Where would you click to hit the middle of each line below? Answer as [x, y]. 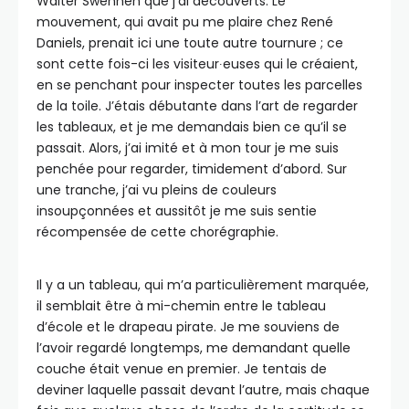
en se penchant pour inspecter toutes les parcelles [199, 84]
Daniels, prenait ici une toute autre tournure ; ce [190, 42]
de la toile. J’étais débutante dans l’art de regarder [197, 105]
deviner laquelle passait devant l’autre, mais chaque [203, 389]
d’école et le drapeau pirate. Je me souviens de [188, 326]
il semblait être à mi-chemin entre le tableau [181, 305]
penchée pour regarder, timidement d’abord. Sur [192, 168]
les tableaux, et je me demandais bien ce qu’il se [192, 126]
